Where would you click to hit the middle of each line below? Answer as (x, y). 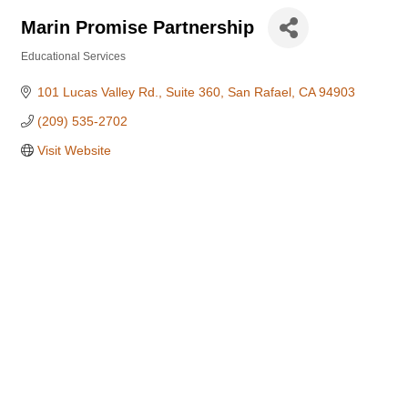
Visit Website (74, 150)
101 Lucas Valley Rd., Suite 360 (128, 92)
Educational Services (73, 56)
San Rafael (259, 92)
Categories (49, 69)
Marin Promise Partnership (138, 27)
